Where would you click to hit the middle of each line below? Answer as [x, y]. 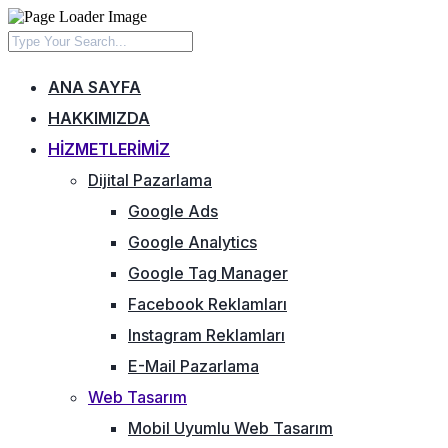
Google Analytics [192, 242]
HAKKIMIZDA [99, 118]
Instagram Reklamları [206, 335]
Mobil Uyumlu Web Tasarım [230, 428]
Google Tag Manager [208, 273]
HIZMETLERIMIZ [109, 149]
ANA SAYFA [94, 87]
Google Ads [173, 211]
